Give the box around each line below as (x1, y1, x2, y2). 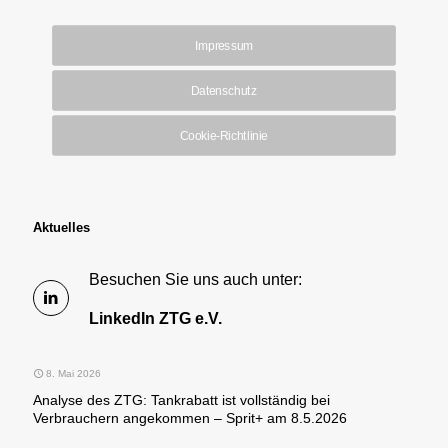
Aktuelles (33, 219, 90, 235)
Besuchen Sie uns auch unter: (89, 270, 302, 288)
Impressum (194, 38, 254, 52)
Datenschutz (191, 83, 257, 97)
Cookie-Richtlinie (180, 128, 268, 142)
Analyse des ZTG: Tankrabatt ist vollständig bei (33, 391, 330, 408)
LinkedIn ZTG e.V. (89, 309, 222, 327)
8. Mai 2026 (46, 367, 102, 379)
